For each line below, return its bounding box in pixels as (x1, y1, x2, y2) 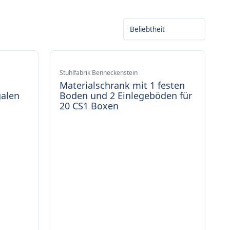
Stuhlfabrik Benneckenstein (59, 68, 138, 77)
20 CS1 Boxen (59, 100, 119, 112)
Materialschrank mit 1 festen (59, 79, 185, 91)
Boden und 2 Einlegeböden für (59, 89, 192, 102)
